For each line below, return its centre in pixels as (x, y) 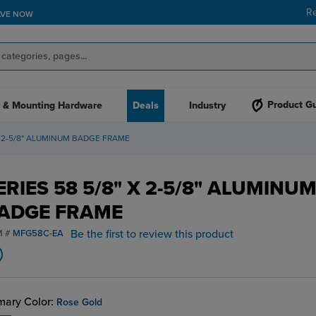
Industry (207, 105)
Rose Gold (79, 302)
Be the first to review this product (152, 234)
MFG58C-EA (38, 233)
